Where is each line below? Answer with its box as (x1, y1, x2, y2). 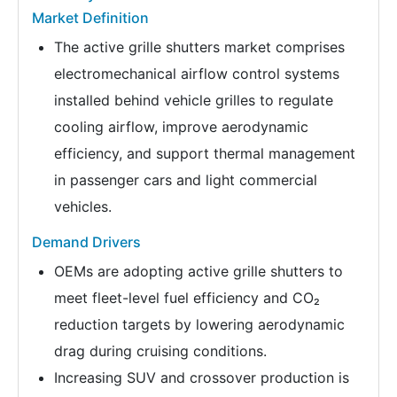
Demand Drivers (32, 232, 141, 251)
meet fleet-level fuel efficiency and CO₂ (54, 288, 320, 307)
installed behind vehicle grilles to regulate (54, 90, 333, 109)
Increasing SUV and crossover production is (54, 368, 349, 386)
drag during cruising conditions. (54, 341, 267, 360)
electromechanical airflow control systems (54, 64, 339, 82)
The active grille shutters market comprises (54, 37, 345, 56)
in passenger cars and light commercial (54, 170, 317, 189)
